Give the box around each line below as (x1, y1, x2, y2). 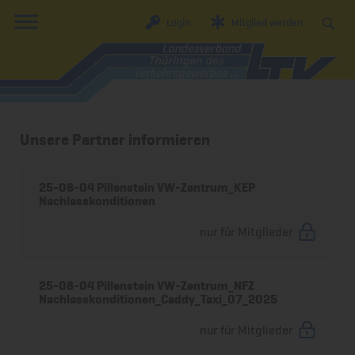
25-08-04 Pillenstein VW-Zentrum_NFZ (39, 277, 255, 293)
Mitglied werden (231, 16, 303, 29)
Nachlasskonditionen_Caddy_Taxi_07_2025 (39, 291, 278, 307)
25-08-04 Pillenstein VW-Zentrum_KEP (39, 180, 256, 196)
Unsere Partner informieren (20, 130, 211, 149)
